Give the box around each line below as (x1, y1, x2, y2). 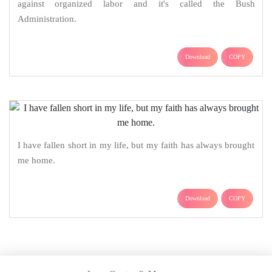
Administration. (17, 13, 76, 24)
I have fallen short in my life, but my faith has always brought (17, 140, 255, 151)
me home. (17, 155, 55, 166)
